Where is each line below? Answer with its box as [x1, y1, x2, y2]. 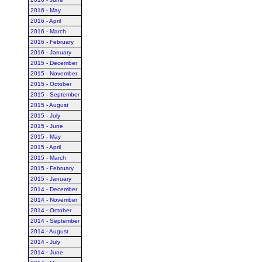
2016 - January [30, 49, 71, 56]
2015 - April [30, 144, 61, 150]
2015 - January [30, 175, 71, 182]
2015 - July [30, 112, 60, 119]
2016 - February [30, 39, 74, 45]
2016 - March [30, 28, 66, 35]
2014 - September [30, 218, 80, 224]
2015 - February [30, 165, 74, 171]
